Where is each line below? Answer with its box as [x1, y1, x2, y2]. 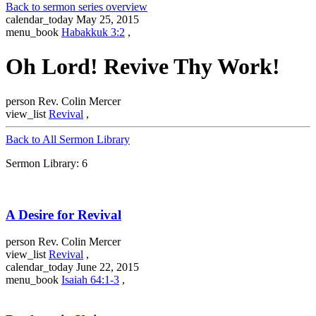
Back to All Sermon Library [6, 133, 130, 145]
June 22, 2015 [76, 261, 139, 274]
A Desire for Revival [6, 207, 121, 222]
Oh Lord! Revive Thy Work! [6, 54, 280, 80]
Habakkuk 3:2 [61, 26, 125, 38]
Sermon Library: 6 [6, 157, 87, 169]
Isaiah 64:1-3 [61, 274, 119, 286]
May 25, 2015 [76, 13, 139, 25]
